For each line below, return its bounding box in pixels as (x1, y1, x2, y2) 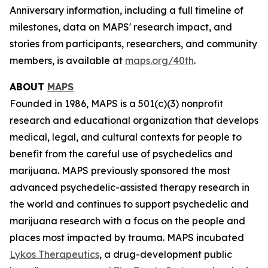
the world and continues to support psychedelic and (10, 198, 249, 210)
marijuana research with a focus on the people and (10, 215, 245, 227)
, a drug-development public (99, 248, 232, 260)
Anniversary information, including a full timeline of (10, 4, 243, 16)
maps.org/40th (125, 54, 194, 66)
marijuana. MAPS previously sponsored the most (10, 165, 230, 176)
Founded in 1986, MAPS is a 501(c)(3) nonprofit (10, 98, 223, 109)
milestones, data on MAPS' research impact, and (10, 21, 232, 33)
